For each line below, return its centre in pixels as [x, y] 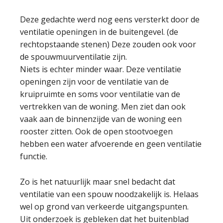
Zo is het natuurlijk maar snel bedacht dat [98, 182]
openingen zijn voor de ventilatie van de [94, 82]
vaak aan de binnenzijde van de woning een [101, 119]
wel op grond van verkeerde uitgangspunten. [104, 207]
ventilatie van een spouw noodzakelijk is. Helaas [109, 194]
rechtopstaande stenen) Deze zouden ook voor [108, 44]
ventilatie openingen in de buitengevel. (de [99, 32]
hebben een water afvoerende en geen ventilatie [111, 144]
